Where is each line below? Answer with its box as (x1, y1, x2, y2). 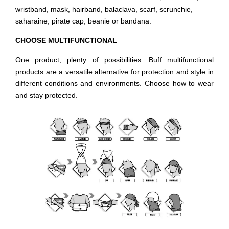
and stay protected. (15, 91, 78, 99)
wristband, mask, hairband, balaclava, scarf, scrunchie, (15, 5, 193, 13)
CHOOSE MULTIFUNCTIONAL (15, 36, 117, 44)
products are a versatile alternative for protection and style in (15, 67, 214, 76)
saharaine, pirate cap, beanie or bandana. (15, 17, 151, 25)
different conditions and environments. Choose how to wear (15, 79, 214, 87)
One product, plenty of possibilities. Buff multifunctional (15, 56, 214, 64)
